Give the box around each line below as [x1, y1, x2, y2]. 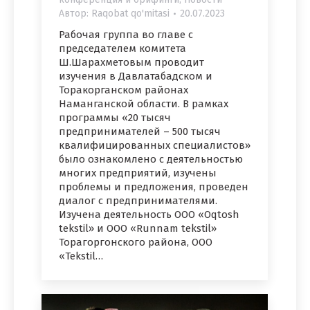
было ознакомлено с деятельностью [59, 153, 243, 166]
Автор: [59, 8, 91, 20]
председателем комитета [59, 42, 186, 55]
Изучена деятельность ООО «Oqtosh [59, 208, 239, 221]
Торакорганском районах [59, 84, 188, 97]
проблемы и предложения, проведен [59, 181, 248, 194]
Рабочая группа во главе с [59, 28, 193, 42]
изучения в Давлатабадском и [59, 70, 212, 83]
